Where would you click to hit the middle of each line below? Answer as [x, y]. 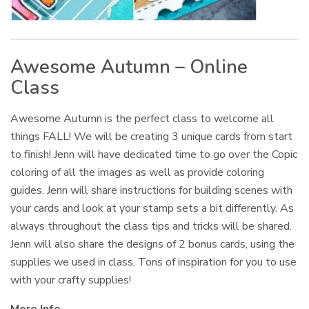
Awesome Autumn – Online [129, 67]
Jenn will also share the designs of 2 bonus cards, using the [153, 244]
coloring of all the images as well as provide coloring [138, 172]
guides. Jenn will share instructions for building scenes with [152, 190]
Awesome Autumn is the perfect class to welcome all [142, 118]
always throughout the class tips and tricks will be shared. [153, 226]
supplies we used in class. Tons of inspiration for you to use [154, 262]
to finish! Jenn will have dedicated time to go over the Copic [154, 154]
